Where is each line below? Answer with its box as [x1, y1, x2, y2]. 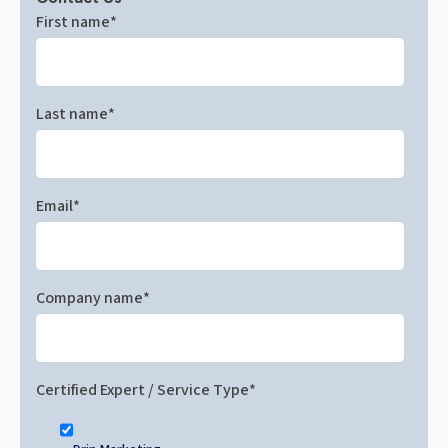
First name [36, 11, 110, 34]
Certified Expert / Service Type [36, 379, 249, 402]
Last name [36, 103, 108, 126]
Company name [36, 287, 143, 310]
